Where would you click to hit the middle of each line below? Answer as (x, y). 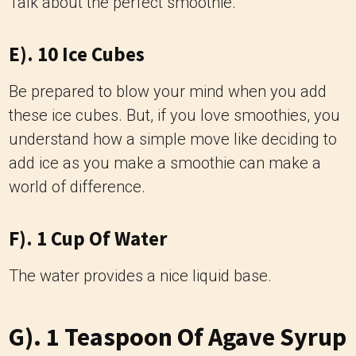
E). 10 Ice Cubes (77, 54)
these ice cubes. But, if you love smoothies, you (174, 115)
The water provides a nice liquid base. (140, 276)
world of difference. (77, 187)
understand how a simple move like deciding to (173, 139)
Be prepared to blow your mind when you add (168, 91)
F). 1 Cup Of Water (88, 238)
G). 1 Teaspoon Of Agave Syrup (178, 337)
